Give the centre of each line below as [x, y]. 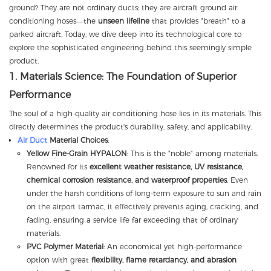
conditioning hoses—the [54, 21]
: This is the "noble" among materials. [192, 153]
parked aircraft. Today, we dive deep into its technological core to [125, 34]
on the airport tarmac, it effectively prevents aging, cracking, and [142, 206]
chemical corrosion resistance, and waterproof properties [126, 180]
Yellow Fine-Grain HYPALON [77, 153]
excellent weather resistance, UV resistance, [166, 166]
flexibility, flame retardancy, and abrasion [164, 260]
